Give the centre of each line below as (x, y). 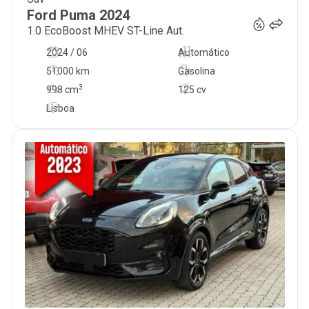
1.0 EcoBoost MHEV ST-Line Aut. (105, 31)
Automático (203, 52)
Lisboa (60, 108)
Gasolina (196, 71)
